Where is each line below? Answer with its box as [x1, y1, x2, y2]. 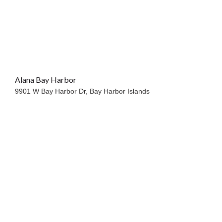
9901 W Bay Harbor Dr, [15, 87, 90, 96]
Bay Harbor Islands [90, 87, 150, 96]
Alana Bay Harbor [15, 75, 77, 85]
